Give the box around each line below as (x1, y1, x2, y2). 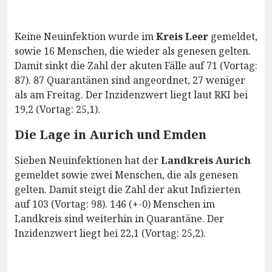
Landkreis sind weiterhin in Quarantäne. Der (15, 212, 224, 226)
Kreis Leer (156, 30, 211, 44)
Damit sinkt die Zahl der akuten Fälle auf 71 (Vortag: (15, 59, 257, 73)
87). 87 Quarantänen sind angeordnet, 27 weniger (15, 73, 245, 87)
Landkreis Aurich (161, 154, 251, 168)
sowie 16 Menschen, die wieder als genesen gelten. (15, 44, 251, 58)
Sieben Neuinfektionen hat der (15, 154, 161, 168)
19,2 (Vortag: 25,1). (15, 103, 100, 117)
